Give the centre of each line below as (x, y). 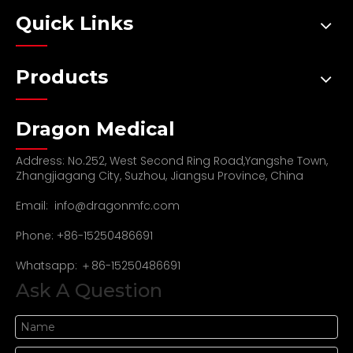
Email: (35, 205)
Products (62, 76)
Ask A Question (89, 290)
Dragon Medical (95, 128)
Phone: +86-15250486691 (84, 235)
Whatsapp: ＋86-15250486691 (98, 265)
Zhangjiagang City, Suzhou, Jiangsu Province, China (160, 175)
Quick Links (74, 23)
